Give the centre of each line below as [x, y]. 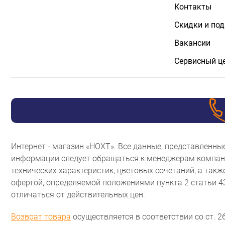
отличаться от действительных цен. [78, 195]
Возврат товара [41, 217]
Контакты [193, 7]
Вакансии [192, 43]
